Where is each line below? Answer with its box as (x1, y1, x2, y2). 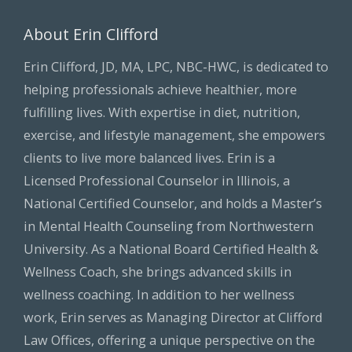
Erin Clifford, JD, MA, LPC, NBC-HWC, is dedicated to (24, 58, 328, 75)
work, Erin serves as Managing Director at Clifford (24, 309, 322, 326)
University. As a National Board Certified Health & (24, 240, 318, 258)
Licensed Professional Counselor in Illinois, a (24, 172, 290, 189)
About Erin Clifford (24, 24, 159, 45)
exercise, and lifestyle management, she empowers (24, 126, 325, 144)
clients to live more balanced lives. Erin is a (24, 149, 275, 167)
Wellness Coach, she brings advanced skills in (24, 263, 291, 280)
